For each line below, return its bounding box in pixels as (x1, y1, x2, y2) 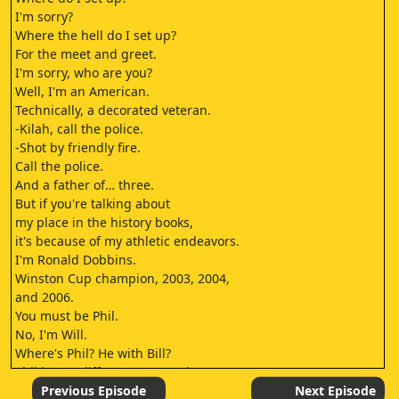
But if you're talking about (15, 195, 170, 212)
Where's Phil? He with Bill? (15, 345, 171, 362)
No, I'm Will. (15, 326, 87, 343)
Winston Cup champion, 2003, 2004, (15, 270, 230, 287)
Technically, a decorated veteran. (15, 102, 211, 118)
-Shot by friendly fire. (15, 139, 141, 156)
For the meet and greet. (15, 45, 157, 62)
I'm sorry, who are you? (15, 64, 152, 81)
